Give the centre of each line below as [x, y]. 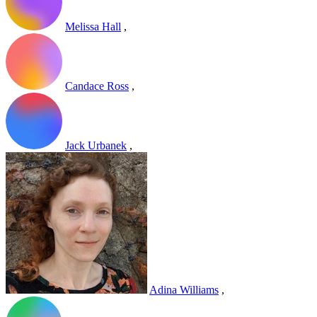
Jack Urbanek [96, 146]
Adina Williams [184, 290]
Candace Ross [97, 86]
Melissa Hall [93, 27]
